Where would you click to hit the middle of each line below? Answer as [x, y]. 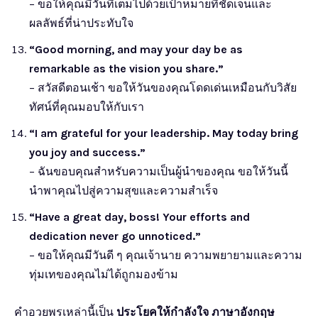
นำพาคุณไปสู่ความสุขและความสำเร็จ [124, 190]
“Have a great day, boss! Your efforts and [139, 216]
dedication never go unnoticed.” [115, 236]
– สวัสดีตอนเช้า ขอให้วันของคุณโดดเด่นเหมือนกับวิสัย [163, 87]
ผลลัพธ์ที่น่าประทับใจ [81, 23]
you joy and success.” [87, 152]
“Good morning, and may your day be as [136, 49]
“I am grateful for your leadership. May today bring [164, 133]
